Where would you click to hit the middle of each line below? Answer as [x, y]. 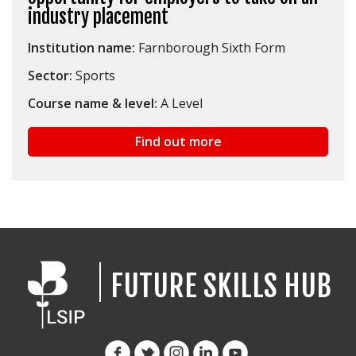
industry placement [98, 17]
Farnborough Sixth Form [210, 48]
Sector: [50, 76]
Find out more [178, 142]
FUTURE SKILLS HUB [221, 286]
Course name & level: [93, 104]
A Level [180, 104]
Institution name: [81, 48]
